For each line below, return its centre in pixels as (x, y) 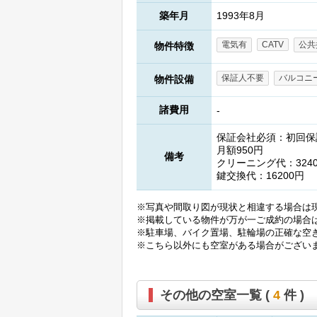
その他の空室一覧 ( (217, 295)
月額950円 (240, 150)
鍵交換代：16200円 (260, 176)
